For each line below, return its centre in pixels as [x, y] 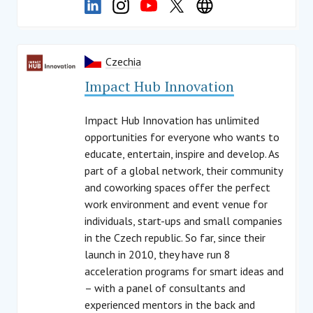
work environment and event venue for [176, 204]
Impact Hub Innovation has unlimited [172, 120]
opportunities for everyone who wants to [182, 137]
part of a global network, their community [183, 170]
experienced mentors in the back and [170, 305]
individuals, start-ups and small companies [183, 221]
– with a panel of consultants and [165, 288]
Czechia [123, 61]
